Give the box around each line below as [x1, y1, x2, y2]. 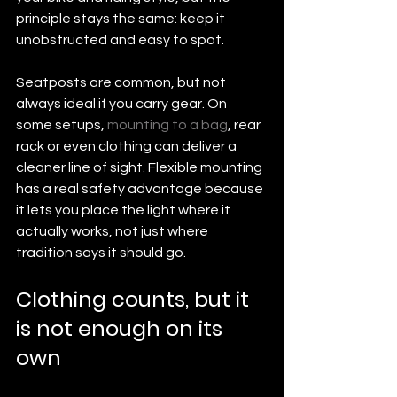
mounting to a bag [107, 117, 228, 132]
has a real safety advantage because [16, 181, 266, 196]
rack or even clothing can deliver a [16, 138, 239, 153]
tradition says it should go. [16, 245, 186, 260]
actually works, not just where [16, 223, 211, 238]
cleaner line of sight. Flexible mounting [16, 160, 265, 175]
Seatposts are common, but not [16, 74, 229, 90]
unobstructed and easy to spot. [16, 32, 224, 47]
